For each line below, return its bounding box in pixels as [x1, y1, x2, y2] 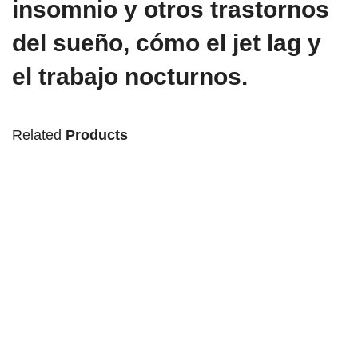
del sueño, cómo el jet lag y [12, 30, 321, 57]
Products [66, 127, 128, 144]
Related [12, 127, 66, 144]
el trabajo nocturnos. [12, 63, 248, 90]
